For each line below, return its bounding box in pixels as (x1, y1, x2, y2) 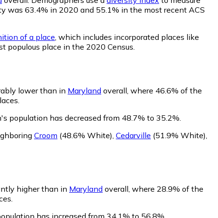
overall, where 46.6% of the (101, 85, 202, 95)
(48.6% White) (57, 130, 112, 140)
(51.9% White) (151, 130, 206, 140)
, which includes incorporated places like (55, 32, 199, 42)
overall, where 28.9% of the (103, 183, 203, 194)
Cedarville (116, 130, 151, 140)
